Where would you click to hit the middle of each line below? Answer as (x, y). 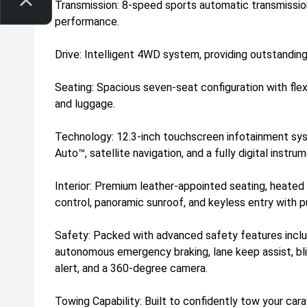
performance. (87, 22)
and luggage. (85, 104)
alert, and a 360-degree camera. (131, 268)
